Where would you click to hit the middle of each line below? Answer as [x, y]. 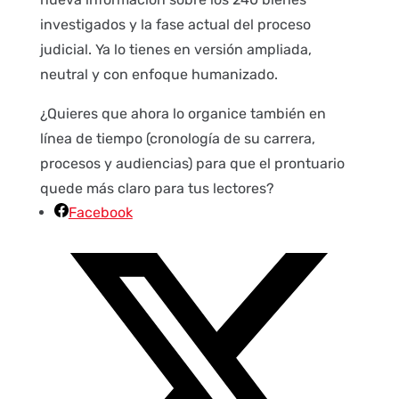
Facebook [100, 213]
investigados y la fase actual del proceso [175, 25]
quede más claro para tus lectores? [157, 189]
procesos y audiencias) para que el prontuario [192, 164]
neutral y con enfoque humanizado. [159, 75]
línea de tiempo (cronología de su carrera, [177, 139]
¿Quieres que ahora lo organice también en [183, 114]
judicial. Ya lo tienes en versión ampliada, [175, 50]
